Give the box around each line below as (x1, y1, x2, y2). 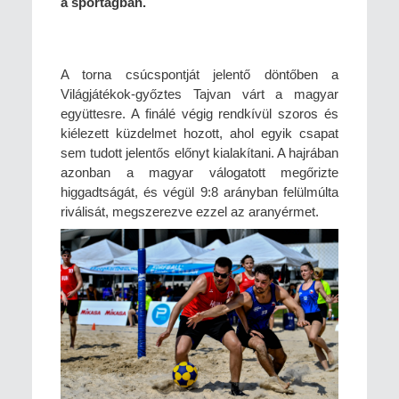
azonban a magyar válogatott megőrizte (61, 165, 338, 181)
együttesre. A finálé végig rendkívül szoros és (61, 106, 338, 122)
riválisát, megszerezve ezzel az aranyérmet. (61, 204, 319, 220)
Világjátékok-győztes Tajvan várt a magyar (61, 86, 338, 102)
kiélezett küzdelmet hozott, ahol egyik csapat (61, 126, 338, 142)
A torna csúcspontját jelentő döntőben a (61, 67, 338, 83)
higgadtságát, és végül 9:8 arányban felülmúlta (61, 184, 338, 200)
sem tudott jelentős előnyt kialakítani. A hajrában (61, 145, 338, 161)
